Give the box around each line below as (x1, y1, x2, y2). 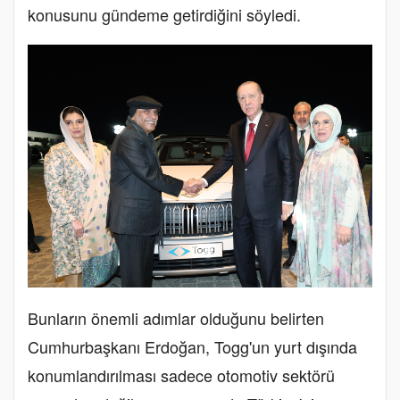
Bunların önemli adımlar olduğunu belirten (28, 305, 324, 329)
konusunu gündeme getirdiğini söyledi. (28, 3, 301, 27)
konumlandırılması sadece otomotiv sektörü (28, 362, 335, 387)
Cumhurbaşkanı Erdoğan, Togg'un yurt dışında (28, 334, 357, 358)
